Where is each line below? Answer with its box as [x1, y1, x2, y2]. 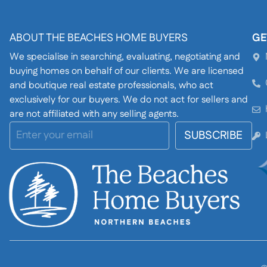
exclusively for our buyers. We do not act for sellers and [10, 93, 248, 107]
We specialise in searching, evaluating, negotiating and [10, 50, 240, 64]
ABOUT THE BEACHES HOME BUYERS [10, 30, 188, 46]
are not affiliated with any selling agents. [10, 107, 179, 121]
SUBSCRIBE [184, 128, 243, 144]
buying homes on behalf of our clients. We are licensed [10, 64, 244, 78]
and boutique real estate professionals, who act [10, 79, 213, 92]
